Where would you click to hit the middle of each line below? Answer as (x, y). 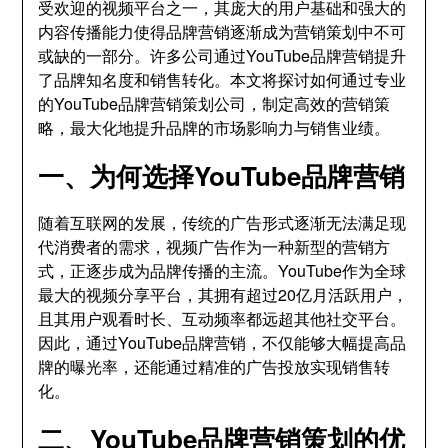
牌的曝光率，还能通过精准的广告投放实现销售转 (214, 366)
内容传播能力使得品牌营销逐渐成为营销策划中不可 (222, 31)
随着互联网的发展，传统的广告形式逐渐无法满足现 (222, 222)
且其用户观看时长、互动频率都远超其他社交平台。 (222, 318)
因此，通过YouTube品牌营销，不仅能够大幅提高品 (222, 342)
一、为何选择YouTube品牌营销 (222, 175)
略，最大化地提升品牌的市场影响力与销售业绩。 (214, 127)
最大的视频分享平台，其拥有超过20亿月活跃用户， (223, 294)
